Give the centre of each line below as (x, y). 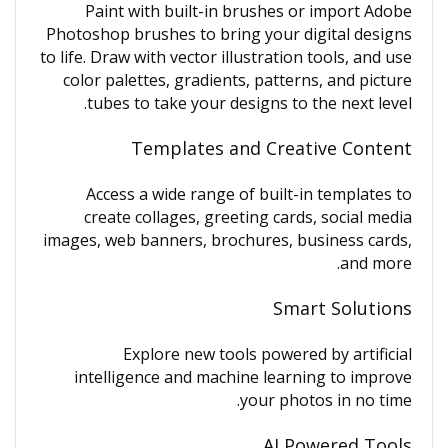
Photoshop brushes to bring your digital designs (229, 34)
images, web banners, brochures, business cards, (227, 240)
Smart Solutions (342, 308)
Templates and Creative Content (271, 148)
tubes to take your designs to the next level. (249, 103)
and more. (376, 263)
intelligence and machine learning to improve (243, 377)
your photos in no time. (326, 400)
